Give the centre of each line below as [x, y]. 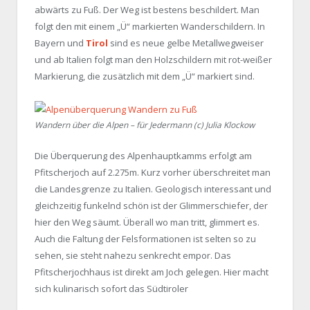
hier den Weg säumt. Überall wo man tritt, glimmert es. [147, 222]
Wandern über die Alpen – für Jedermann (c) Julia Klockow [145, 125]
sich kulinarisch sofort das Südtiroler [111, 288]
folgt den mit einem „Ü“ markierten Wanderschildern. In [150, 26]
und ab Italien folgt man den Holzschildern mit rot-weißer [153, 59]
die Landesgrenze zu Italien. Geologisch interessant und [153, 189]
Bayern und [60, 43]
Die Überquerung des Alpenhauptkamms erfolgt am [143, 155]
